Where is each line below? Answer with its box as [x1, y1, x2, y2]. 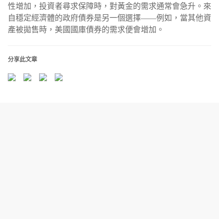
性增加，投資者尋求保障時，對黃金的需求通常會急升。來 [8, 2, 211, 10]
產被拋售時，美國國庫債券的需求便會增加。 [8, 25, 164, 34]
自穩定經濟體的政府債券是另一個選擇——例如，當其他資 [8, 14, 211, 22]
